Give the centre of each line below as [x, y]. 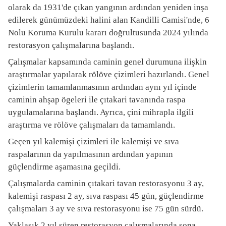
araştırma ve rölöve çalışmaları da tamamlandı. [92, 125]
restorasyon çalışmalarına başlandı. [71, 45]
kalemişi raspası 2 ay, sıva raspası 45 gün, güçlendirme [106, 196]
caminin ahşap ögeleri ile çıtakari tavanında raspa [97, 100]
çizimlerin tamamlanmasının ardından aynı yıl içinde [102, 87]
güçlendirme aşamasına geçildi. [64, 167]
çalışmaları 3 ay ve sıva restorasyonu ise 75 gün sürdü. [106, 209]
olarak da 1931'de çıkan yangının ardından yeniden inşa [108, 7]
